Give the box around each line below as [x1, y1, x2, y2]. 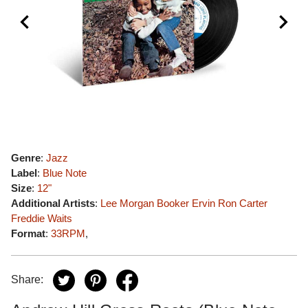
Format [11, 228, 45, 239]
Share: [11, 274, 43, 286]
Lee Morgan [100, 197, 154, 209]
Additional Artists [11, 197, 95, 209]
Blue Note [43, 167, 87, 179]
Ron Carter [218, 197, 267, 209]
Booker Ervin [157, 197, 215, 209]
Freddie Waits [11, 212, 72, 224]
